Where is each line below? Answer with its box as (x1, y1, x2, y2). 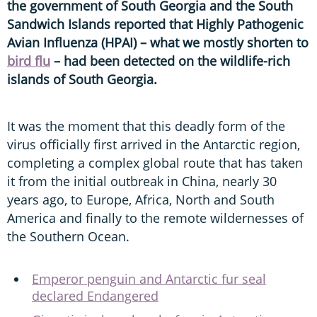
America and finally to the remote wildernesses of (7, 209, 304, 226)
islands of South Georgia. (7, 70, 157, 88)
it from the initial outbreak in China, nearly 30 (7, 172, 277, 190)
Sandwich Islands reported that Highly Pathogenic (7, 15, 304, 33)
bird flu (7, 52, 50, 69)
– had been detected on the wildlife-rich (50, 52, 290, 69)
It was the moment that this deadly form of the (7, 117, 285, 134)
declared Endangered (32, 287, 158, 304)
